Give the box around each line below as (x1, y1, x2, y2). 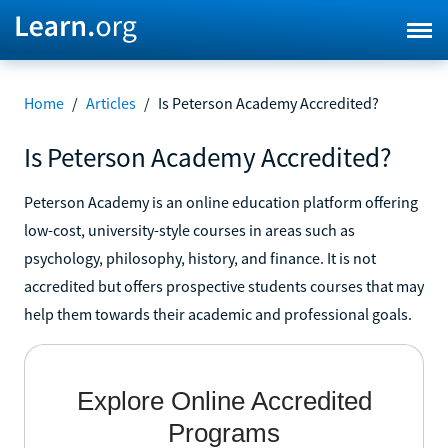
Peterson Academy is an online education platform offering (24, 191, 418, 212)
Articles (86, 93, 136, 113)
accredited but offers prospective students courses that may (24, 275, 424, 296)
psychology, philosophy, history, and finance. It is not (24, 247, 376, 268)
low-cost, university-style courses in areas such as (24, 219, 355, 240)
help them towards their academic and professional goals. (24, 303, 412, 324)
